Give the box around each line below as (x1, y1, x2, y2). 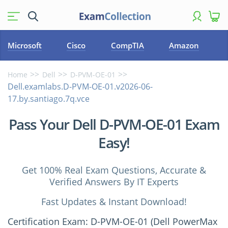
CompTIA (110, 40, 144, 50)
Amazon (169, 40, 199, 50)
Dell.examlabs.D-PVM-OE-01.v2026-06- (8, 81, 153, 92)
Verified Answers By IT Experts (49, 176, 179, 188)
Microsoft (8, 40, 42, 50)
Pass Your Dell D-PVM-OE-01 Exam (8, 115, 220, 134)
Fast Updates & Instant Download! (41, 195, 187, 208)
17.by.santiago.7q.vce (8, 93, 90, 104)
